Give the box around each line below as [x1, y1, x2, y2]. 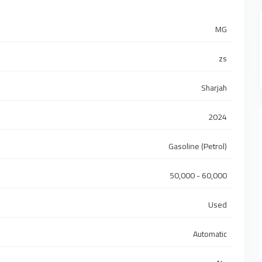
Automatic [193, 226, 227, 242]
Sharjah [201, 80, 227, 96]
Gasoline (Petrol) [168, 139, 227, 154]
